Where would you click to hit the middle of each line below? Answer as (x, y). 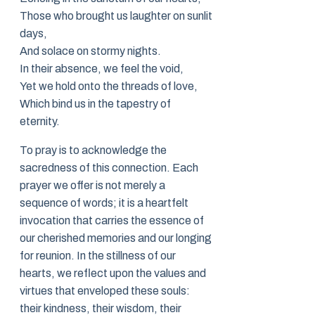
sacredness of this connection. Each (109, 168)
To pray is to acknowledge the (93, 150)
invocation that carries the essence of (112, 221)
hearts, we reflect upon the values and (113, 274)
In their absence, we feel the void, (102, 69)
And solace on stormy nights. (90, 51)
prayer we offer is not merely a (92, 186)
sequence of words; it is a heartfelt (104, 203)
